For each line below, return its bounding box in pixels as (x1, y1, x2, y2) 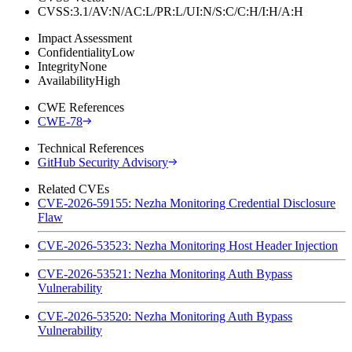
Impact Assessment (38, 31, 132, 45)
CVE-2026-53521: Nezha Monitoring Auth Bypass (38, 266, 292, 280)
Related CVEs (38, 181, 109, 196)
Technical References (38, 141, 144, 155)
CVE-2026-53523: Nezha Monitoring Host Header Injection (38, 238, 338, 252)
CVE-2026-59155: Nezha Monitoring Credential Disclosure (38, 196, 335, 210)
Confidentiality (38, 45, 112, 59)
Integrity (38, 59, 79, 73)
